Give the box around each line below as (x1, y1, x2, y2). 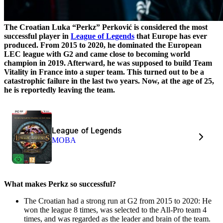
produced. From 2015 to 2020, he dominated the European (4, 40, 202, 49)
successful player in (4, 31, 71, 40)
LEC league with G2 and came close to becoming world (4, 49, 190, 58)
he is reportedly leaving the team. (4, 85, 115, 94)
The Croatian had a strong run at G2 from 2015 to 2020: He (24, 196, 212, 205)
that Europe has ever (134, 31, 207, 40)
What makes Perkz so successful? (4, 179, 116, 188)
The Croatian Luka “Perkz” (4, 22, 102, 31)
